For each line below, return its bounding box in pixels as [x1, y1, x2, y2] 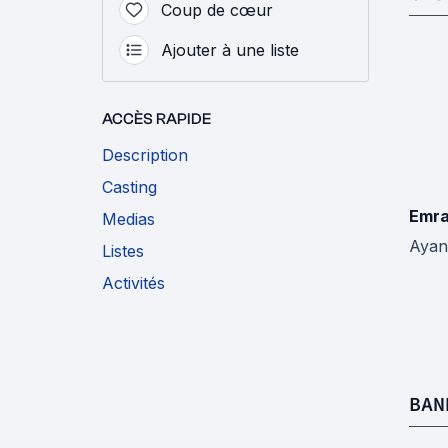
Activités [102, 272, 165, 293]
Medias [102, 208, 155, 229]
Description [102, 144, 188, 165]
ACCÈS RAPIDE [102, 109, 211, 128]
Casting [102, 176, 157, 197]
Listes [102, 240, 144, 261]
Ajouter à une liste [161, 39, 299, 60]
